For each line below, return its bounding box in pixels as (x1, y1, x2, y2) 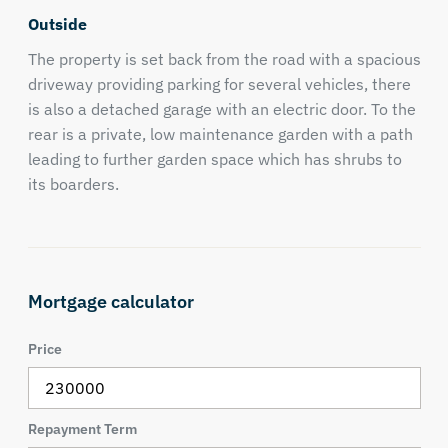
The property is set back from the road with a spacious (27, 49, 421, 69)
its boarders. (27, 174, 119, 194)
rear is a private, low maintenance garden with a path (27, 124, 413, 144)
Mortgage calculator (27, 290, 194, 313)
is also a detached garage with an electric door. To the (27, 99, 416, 119)
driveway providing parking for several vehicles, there (27, 74, 411, 94)
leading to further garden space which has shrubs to (27, 149, 402, 169)
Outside (27, 14, 87, 34)
